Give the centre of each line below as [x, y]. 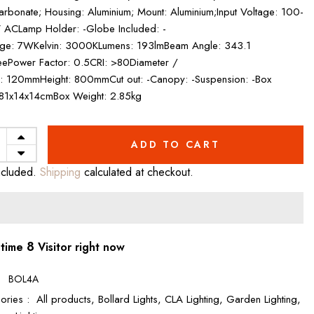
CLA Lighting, [196, 299]
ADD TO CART [176, 144]
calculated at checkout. [137, 172]
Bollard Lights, [131, 299]
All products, [67, 299]
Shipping [59, 172]
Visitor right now [80, 247]
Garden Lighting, [264, 299]
